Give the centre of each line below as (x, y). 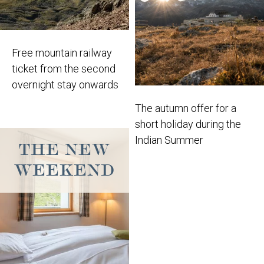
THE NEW (65, 149)
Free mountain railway (62, 52)
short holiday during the (188, 124)
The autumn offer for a (186, 108)
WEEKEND (65, 170)
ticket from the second (64, 68)
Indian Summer (169, 140)
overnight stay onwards (65, 84)
